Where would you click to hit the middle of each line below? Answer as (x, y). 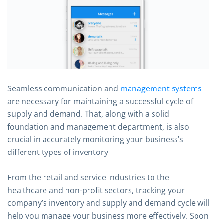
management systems (161, 88)
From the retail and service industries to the (88, 177)
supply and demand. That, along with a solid (88, 114)
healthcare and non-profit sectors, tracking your (96, 190)
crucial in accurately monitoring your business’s (95, 139)
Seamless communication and (64, 88)
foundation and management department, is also (98, 126)
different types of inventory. (59, 152)
